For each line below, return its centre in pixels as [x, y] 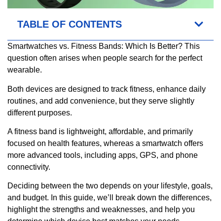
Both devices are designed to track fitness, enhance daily [107, 89]
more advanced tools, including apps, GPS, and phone [103, 155]
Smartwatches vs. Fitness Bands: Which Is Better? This [104, 46]
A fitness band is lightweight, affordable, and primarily [100, 132]
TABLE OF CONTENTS [70, 24]
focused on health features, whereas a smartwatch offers [105, 144]
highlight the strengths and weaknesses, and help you [101, 210]
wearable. [25, 70]
